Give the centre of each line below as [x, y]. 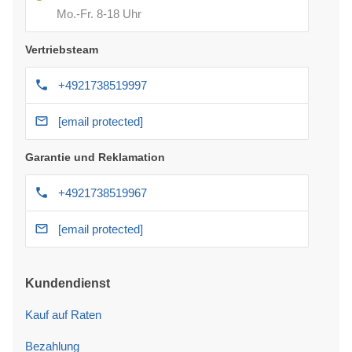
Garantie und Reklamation [95, 157]
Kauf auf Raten [63, 314]
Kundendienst [68, 283]
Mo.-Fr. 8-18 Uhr [99, 13]
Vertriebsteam [62, 49]
